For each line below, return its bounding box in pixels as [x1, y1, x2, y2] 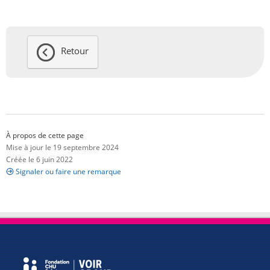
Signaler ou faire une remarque [16, 166, 121, 177]
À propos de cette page [6, 130, 84, 141]
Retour [61, 45, 89, 57]
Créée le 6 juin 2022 [6, 154, 73, 165]
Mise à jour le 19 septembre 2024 [6, 142, 119, 153]
